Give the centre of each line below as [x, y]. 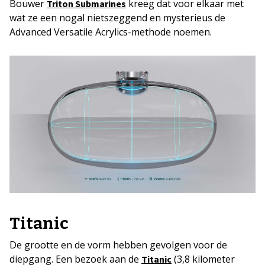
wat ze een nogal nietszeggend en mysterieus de [117, 17]
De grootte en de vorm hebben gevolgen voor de [118, 245]
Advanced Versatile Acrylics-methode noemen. [111, 32]
